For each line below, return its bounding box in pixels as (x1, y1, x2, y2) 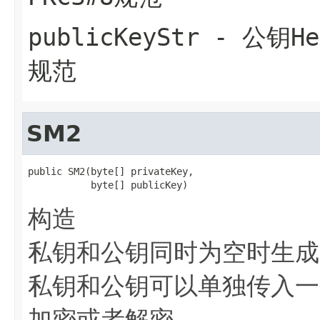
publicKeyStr (28, 22, 199, 51)
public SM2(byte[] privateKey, (28, 165, 194, 177)
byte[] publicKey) (28, 179, 188, 191)
